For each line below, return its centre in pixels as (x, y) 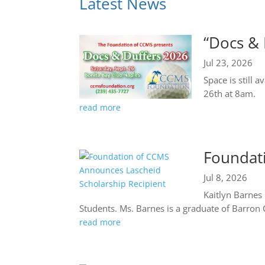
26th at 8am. (230, 93)
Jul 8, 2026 (226, 177)
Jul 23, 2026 (228, 62)
